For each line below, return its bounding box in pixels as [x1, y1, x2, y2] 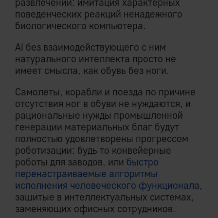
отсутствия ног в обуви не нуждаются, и [15, 97, 191, 109]
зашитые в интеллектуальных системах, [15, 191, 194, 203]
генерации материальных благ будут [15, 121, 179, 133]
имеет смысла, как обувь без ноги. [15, 64, 169, 76]
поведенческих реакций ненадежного [15, 8, 182, 20]
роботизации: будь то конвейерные [15, 144, 171, 156]
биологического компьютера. [15, 19, 146, 32]
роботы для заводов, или [15, 156, 127, 168]
